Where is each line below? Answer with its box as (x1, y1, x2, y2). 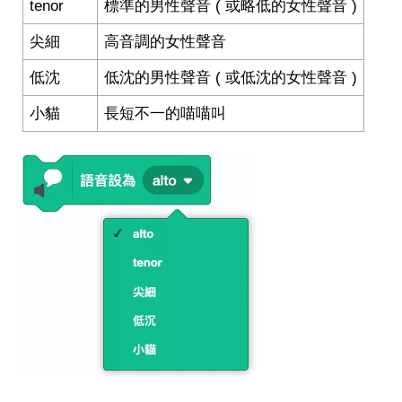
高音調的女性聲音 (104, 33, 226, 50)
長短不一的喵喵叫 (104, 105, 226, 122)
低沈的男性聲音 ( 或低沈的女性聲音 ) (104, 69, 357, 86)
